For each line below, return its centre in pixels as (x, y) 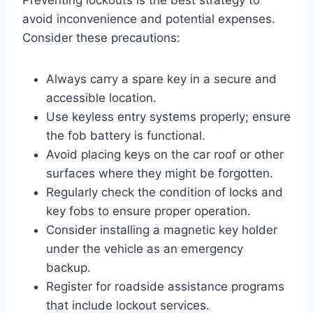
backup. (68, 267)
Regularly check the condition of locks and (165, 192)
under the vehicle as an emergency (145, 248)
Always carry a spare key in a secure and (161, 79)
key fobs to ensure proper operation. (148, 211)
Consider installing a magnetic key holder (162, 230)
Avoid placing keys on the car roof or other (165, 154)
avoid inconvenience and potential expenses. (149, 19)
